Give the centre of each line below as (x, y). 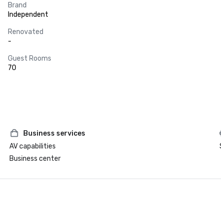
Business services (54, 133)
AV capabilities (32, 146)
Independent (28, 15)
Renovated (26, 32)
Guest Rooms (30, 58)
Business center (35, 159)
